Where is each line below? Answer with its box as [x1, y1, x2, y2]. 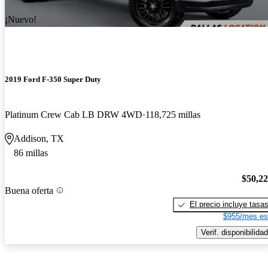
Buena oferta [5, 185, 53, 196]
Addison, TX [14, 133, 64, 144]
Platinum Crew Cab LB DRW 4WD [5, 109, 142, 120]
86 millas [14, 148, 48, 159]
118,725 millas [145, 109, 200, 120]
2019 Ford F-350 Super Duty [5, 75, 101, 84]
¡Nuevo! [5, 14, 36, 25]
